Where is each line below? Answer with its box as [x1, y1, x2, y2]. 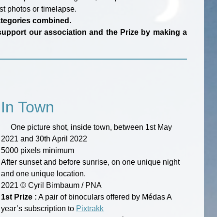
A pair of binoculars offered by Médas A [37, 192, 172, 201]
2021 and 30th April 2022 [1, 134, 88, 143]
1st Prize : [1, 192, 37, 201]
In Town [1, 98, 55, 116]
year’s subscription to [1, 204, 77, 213]
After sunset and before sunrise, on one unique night [1, 157, 180, 166]
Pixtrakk [76, 204, 104, 213]
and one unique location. [1, 169, 86, 178]
